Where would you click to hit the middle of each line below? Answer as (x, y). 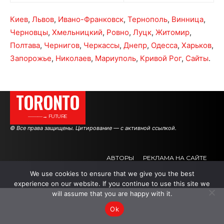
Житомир (172, 32)
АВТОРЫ (120, 158)
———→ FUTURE (48, 116)
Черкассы (101, 45)
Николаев (73, 58)
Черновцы (29, 32)
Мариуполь (115, 58)
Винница (187, 19)
